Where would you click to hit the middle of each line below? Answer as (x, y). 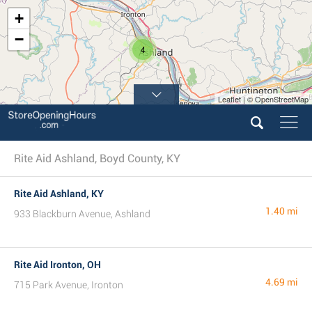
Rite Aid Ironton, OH (57, 265)
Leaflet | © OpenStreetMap (263, 99)
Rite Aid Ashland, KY (59, 194)
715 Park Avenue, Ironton (69, 285)
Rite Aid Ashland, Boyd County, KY (97, 158)
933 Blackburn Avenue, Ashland (82, 214)
